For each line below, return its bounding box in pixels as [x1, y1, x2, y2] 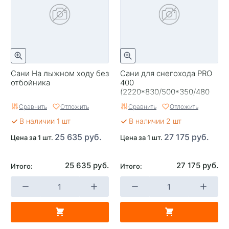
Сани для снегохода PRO [120, 68, 212, 78]
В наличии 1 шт [19, 116, 71, 126]
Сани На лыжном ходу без [11, 68, 109, 78]
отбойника [11, 77, 50, 87]
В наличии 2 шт [129, 116, 181, 126]
